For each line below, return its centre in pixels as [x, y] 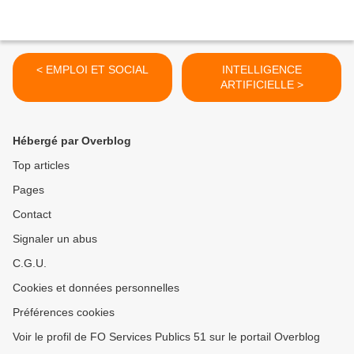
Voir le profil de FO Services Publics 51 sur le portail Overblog [166, 337]
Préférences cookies [64, 312]
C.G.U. [30, 263]
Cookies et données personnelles [96, 288]
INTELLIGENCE [262, 70]
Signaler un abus [55, 239]
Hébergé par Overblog [72, 141]
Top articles [41, 165]
